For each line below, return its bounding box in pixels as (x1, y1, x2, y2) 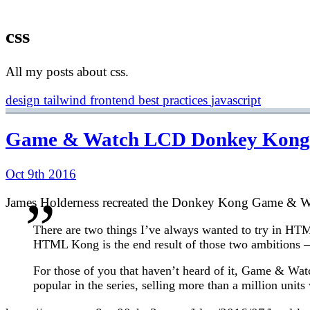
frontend (90, 92, 138, 107)
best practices (138, 92, 211, 107)
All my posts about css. (6, 64, 129, 79)
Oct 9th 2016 (6, 167, 76, 182)
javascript (211, 92, 261, 107)
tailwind (44, 92, 90, 107)
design (6, 92, 44, 107)
